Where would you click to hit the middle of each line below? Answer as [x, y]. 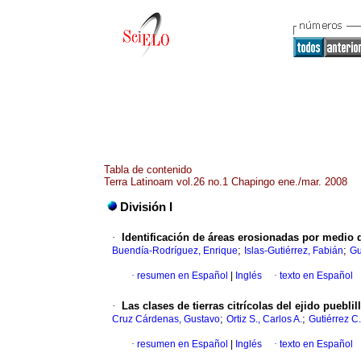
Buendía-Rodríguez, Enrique [175, 251]
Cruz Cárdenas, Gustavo [166, 320]
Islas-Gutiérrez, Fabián [294, 251]
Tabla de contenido [148, 170]
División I [146, 207]
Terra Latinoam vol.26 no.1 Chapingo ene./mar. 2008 [226, 182]
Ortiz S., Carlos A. [264, 320]
